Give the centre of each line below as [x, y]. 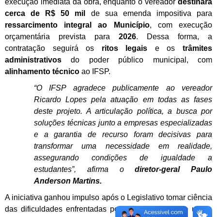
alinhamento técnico [42, 72]
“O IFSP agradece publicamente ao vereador [123, 88]
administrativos [33, 60]
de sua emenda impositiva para [149, 14]
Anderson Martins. [68, 181]
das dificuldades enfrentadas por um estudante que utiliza [108, 209]
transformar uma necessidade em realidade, [123, 146]
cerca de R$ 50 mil [45, 14]
